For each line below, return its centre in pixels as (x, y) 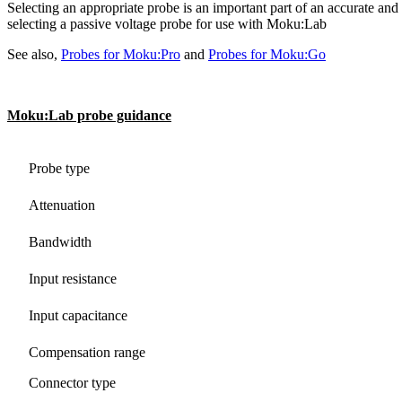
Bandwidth (61, 242)
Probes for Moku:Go (267, 54)
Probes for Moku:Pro (121, 54)
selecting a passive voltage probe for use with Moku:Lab (167, 23)
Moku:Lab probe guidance (89, 115)
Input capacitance (79, 316)
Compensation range (87, 353)
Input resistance (73, 279)
